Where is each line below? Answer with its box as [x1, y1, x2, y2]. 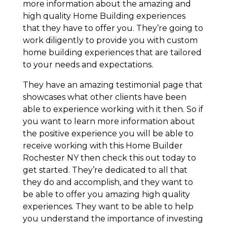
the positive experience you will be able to [22, 128, 194, 138]
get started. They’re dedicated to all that [22, 165, 187, 175]
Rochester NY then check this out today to [22, 153, 196, 163]
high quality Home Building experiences [22, 11, 185, 21]
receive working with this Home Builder [22, 140, 183, 150]
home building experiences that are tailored [22, 47, 202, 57]
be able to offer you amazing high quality [22, 189, 190, 199]
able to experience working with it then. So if [22, 104, 203, 114]
